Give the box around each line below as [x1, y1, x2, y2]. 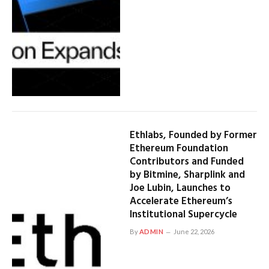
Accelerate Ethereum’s [129, 193, 232, 210]
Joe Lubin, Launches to [129, 180, 231, 196]
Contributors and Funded [129, 153, 244, 170]
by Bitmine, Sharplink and [129, 166, 245, 183]
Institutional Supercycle [129, 206, 237, 223]
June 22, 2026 [174, 227, 215, 235]
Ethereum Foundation [129, 140, 228, 157]
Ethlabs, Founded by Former [129, 127, 257, 144]
